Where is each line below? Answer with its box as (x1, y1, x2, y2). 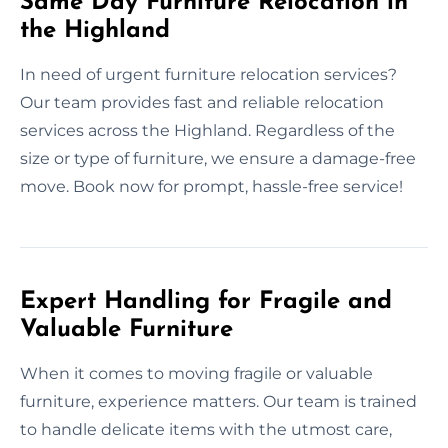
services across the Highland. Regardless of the (20, 120, 395, 140)
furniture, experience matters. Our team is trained (20, 391, 417, 411)
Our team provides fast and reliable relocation (20, 92, 384, 112)
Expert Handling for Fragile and (20, 289, 392, 314)
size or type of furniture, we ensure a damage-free (20, 148, 416, 168)
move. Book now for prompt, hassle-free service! (20, 176, 403, 196)
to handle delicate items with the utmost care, (20, 419, 392, 439)
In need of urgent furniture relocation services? (20, 64, 397, 84)
